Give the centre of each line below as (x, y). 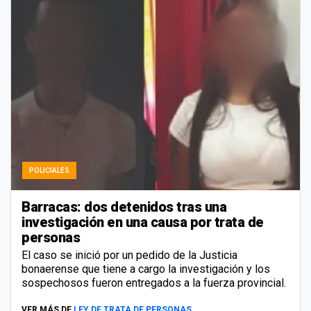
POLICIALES (49, 171)
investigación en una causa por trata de (143, 222)
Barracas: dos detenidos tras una (124, 207)
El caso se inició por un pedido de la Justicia (129, 255)
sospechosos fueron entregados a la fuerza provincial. (154, 283)
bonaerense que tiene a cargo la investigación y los (146, 269)
